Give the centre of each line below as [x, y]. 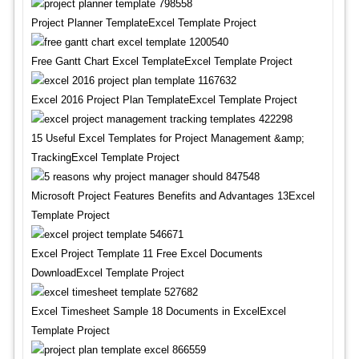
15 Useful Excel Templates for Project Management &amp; [167, 138]
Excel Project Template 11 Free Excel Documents [147, 254]
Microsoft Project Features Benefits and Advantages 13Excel [173, 196]
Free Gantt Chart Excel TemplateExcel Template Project [161, 61]
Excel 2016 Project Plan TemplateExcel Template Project [164, 100]
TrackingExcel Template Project [105, 157]
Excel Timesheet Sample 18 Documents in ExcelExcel [158, 311]
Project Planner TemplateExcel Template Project [143, 23]
